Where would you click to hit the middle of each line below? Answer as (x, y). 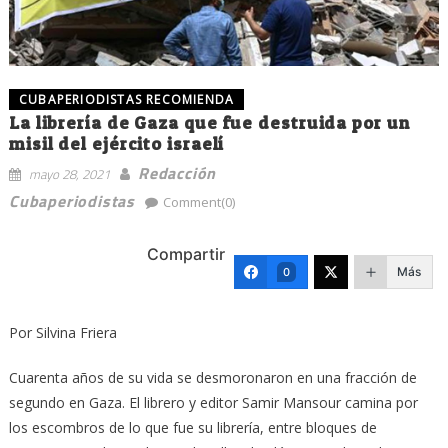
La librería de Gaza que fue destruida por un (209, 122)
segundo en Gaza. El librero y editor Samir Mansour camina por (213, 402)
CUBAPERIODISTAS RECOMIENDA (126, 99)
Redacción (177, 172)
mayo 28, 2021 (69, 173)
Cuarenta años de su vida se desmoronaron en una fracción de (212, 377)
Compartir (186, 254)
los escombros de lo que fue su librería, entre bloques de (192, 427)
